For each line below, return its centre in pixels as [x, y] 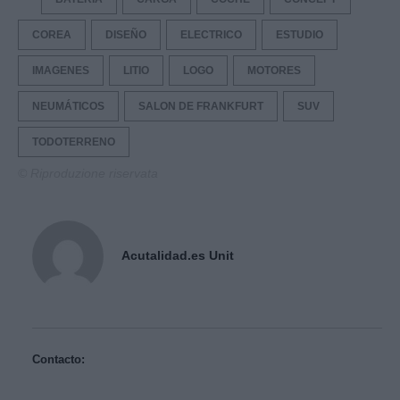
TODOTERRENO [74, 142]
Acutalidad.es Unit [178, 255]
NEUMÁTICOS [68, 106]
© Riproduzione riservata [88, 173]
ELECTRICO [211, 34]
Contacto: [58, 359]
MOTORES [274, 70]
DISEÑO [126, 34]
